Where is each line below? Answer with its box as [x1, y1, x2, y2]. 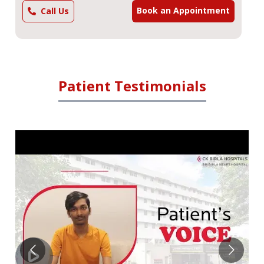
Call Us [41, 5, 69, 17]
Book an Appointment [137, 5, 230, 16]
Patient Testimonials [58, 76, 206, 96]
